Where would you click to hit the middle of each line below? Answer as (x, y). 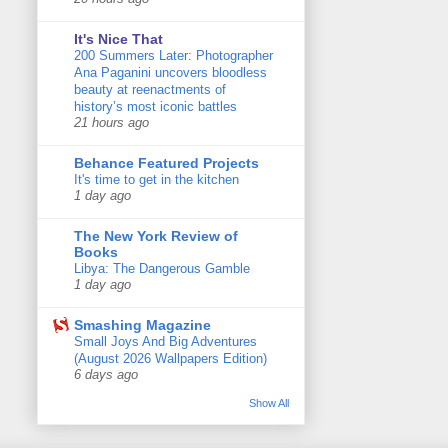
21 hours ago (111, 123)
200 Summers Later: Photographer (173, 56)
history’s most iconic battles (155, 107)
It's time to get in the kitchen (156, 180)
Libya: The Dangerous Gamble (162, 269)
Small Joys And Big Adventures (165, 342)
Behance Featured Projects (166, 163)
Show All (269, 403)
